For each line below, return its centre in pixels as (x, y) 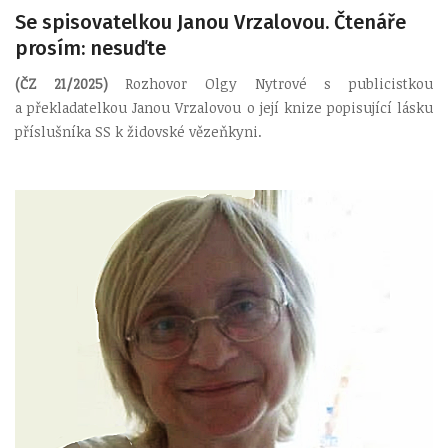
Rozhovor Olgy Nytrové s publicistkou (270, 83)
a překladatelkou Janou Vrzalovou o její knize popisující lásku (224, 107)
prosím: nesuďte (90, 47)
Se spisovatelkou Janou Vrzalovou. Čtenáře (210, 21)
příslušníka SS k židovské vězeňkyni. (138, 131)
